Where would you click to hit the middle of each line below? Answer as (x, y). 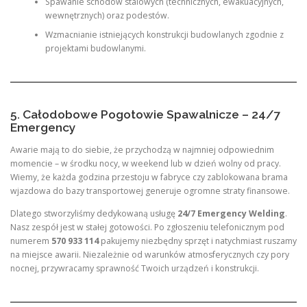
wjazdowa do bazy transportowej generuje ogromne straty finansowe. (150, 191)
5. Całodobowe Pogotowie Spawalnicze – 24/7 (146, 114)
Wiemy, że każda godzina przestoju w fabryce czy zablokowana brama (149, 177)
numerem (31, 241)
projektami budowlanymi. (95, 49)
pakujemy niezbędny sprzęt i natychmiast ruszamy (198, 241)
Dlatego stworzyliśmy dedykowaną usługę (94, 214)
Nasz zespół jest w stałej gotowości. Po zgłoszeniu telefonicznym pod (147, 228)
